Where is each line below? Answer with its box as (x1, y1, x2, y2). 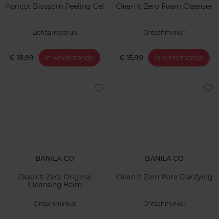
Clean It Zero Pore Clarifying (116, 173, 213, 182)
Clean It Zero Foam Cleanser (116, 1, 213, 11)
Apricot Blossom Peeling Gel (5, 1, 104, 11)
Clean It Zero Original (18, 173, 91, 182)
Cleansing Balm (27, 180, 82, 190)
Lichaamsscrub (32, 29, 77, 37)
